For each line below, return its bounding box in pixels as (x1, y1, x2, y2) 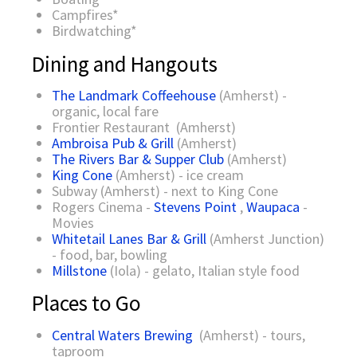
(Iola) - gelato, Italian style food (107, 261, 300, 280)
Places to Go (32, 289, 141, 317)
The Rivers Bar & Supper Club (52, 150, 224, 169)
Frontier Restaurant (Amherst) (52, 118, 236, 137)
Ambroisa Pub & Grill (52, 134, 174, 153)
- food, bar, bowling (52, 245, 167, 265)
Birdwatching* (52, 22, 137, 41)
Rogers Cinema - (52, 198, 154, 217)
